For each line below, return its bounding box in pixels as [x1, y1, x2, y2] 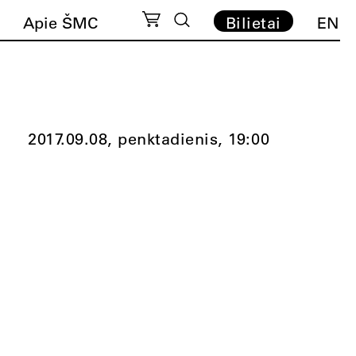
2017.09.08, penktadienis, [28, 129, 223, 149]
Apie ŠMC [23, 13, 99, 33]
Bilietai [225, 13, 281, 33]
